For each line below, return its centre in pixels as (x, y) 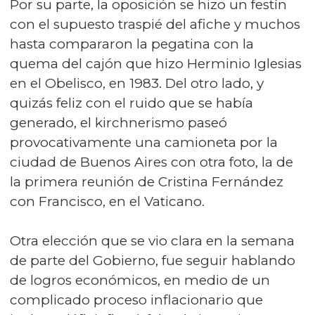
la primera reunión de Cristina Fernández (147, 182)
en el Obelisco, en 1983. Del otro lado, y (137, 83)
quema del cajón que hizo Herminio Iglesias (156, 64)
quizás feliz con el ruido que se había (131, 103)
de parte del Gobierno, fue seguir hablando (153, 261)
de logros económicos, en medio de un (140, 280)
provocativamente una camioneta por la (144, 142)
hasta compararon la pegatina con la (132, 44)
